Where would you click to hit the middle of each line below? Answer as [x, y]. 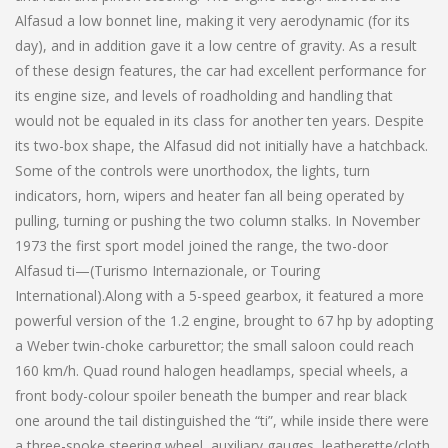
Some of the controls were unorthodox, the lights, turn [192, 170]
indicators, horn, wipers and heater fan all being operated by [209, 195]
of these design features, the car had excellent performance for [220, 70]
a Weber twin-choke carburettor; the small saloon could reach [214, 345]
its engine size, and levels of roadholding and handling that [204, 95]
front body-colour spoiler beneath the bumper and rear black [211, 395]
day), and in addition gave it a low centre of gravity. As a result [216, 45]
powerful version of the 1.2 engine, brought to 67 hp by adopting [224, 320]
